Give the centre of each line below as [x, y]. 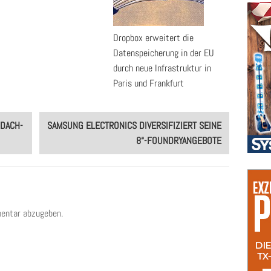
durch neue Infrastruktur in [162, 68]
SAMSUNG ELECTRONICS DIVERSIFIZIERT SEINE [135, 126]
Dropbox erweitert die [153, 38]
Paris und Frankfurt [149, 83]
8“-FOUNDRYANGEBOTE [179, 141]
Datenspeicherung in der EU [164, 53]
